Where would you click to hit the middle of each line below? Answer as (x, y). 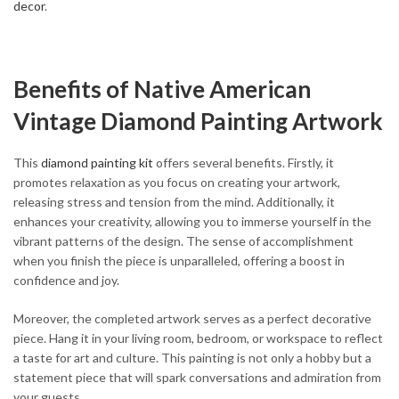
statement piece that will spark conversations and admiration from (197, 377)
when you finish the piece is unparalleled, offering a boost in (179, 260)
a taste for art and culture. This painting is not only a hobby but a (192, 357)
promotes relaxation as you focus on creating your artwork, (177, 182)
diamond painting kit (97, 162)
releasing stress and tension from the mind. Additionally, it (174, 201)
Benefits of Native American (162, 90)
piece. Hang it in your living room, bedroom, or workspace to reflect (198, 338)
